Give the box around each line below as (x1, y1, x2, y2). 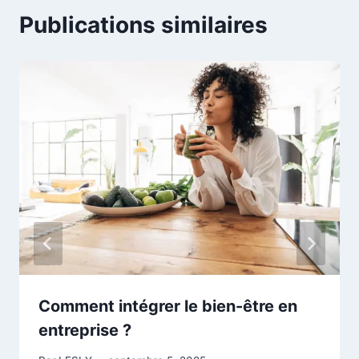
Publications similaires (19, 11, 268, 39)
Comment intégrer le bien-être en (38, 296, 297, 316)
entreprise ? (38, 320, 131, 340)
